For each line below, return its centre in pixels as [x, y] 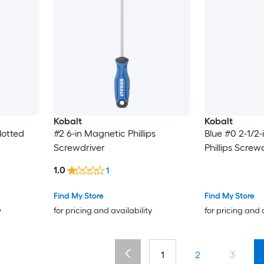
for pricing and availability [103, 211]
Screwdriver [79, 148]
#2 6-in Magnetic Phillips [104, 134]
